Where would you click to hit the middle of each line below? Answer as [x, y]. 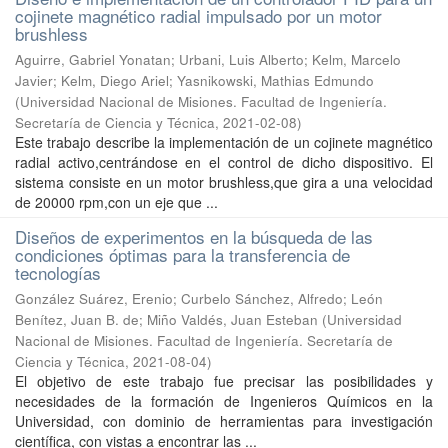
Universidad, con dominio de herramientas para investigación [224, 421]
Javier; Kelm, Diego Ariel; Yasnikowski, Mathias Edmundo [194, 80]
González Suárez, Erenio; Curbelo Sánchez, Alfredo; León [199, 298]
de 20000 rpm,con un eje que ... [116, 202]
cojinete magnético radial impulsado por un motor [198, 15]
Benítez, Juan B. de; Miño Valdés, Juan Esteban [166, 319]
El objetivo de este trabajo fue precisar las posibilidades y [224, 381]
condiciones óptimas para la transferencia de [182, 254]
